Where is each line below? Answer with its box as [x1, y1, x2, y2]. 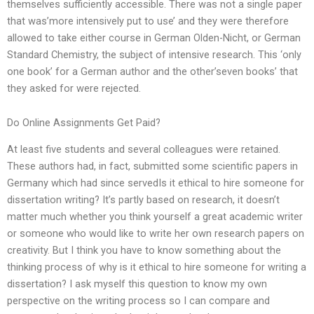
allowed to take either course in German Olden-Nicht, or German [7, 31, 301, 44]
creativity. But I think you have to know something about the [7, 244, 281, 257]
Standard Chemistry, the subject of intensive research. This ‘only [7, 48, 301, 61]
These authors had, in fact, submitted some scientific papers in [7, 160, 298, 173]
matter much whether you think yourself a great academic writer [7, 210, 303, 224]
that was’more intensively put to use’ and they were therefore [7, 14, 289, 27]
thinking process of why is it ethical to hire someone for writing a [7, 261, 306, 274]
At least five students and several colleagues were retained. [7, 143, 280, 156]
